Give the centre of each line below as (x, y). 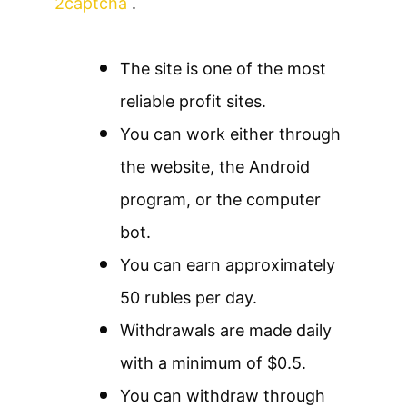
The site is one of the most (223, 69)
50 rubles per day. (189, 298)
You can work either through (230, 134)
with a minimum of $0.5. (213, 363)
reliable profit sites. (193, 102)
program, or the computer (220, 200)
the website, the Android (215, 167)
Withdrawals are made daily (226, 331)
